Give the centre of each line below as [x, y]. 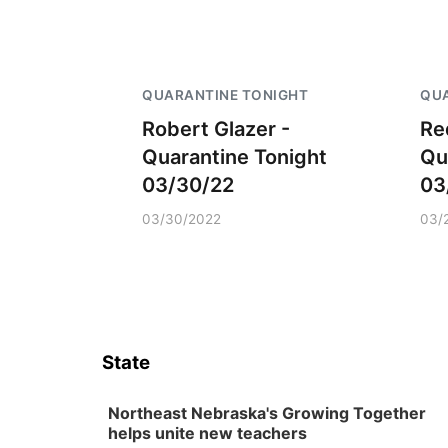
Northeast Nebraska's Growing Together [267, 413]
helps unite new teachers [207, 433]
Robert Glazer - [216, 129]
